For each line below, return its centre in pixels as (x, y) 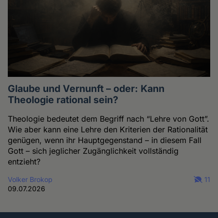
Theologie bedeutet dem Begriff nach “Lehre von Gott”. (109, 119)
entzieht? (24, 162)
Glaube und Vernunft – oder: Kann (86, 89)
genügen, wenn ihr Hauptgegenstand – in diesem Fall (105, 140)
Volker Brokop (30, 180)
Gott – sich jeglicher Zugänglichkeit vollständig (93, 151)
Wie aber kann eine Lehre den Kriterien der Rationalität (108, 130)
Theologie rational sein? (63, 100)
